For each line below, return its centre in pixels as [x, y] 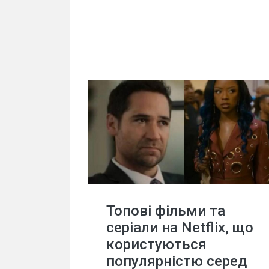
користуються [156, 245]
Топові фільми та [166, 211]
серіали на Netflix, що [180, 228]
